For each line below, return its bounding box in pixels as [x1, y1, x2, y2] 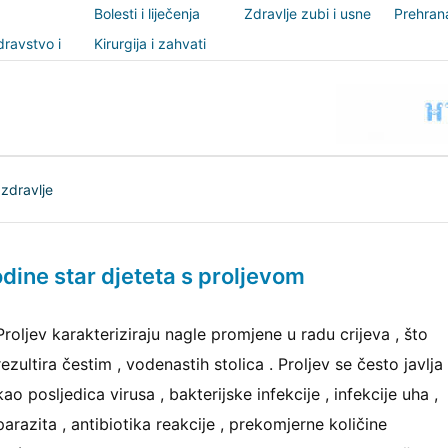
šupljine [244, 33, 293, 50]
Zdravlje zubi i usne [244, 5, 371, 22]
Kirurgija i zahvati [94, 35, 206, 52]
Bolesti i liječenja [94, 5, 200, 22]
